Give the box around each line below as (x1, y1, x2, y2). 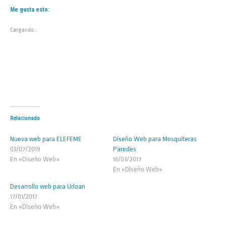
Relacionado (10, 115, 40, 122)
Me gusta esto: (10, 6, 49, 14)
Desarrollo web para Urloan (10, 183, 85, 191)
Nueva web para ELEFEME (10, 135, 82, 143)
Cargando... (10, 26, 38, 33)
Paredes (113, 145, 136, 153)
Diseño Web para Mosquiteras (113, 135, 197, 143)
